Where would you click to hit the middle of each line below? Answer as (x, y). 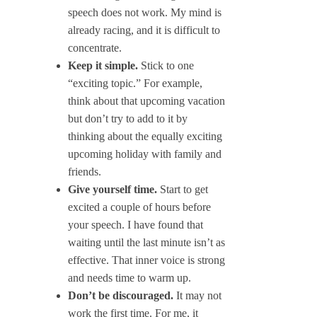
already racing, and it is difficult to (144, 30)
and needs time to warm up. (129, 278)
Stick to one (166, 66)
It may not (197, 296)
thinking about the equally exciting (145, 137)
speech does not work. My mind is (145, 13)
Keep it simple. (103, 66)
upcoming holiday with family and (145, 154)
